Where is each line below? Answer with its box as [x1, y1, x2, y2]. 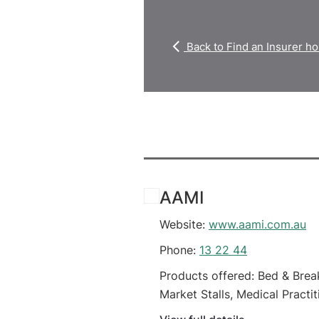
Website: [159, 217, 209, 232]
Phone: [159, 243, 199, 258]
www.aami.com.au [209, 217, 306, 232]
